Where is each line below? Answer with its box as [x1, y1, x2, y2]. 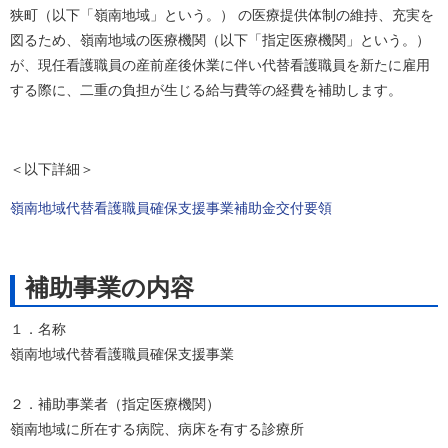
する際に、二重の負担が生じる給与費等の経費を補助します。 [10, 82, 402, 98]
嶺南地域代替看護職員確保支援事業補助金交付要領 [10, 200, 332, 217]
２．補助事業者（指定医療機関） [10, 395, 220, 412]
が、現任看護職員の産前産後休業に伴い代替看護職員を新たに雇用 [10, 57, 430, 73]
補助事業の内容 [25, 273, 194, 301]
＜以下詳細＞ [10, 160, 94, 177]
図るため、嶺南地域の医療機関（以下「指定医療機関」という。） [10, 32, 430, 48]
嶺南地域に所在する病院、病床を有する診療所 [10, 420, 304, 437]
